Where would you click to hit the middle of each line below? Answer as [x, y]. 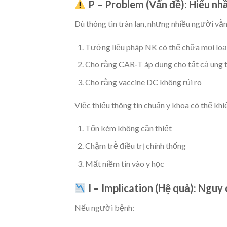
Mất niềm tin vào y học [124, 163]
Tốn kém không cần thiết [128, 128]
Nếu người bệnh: [104, 208]
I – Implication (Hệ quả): [142, 188]
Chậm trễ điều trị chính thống [135, 145]
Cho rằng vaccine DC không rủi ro [143, 82]
